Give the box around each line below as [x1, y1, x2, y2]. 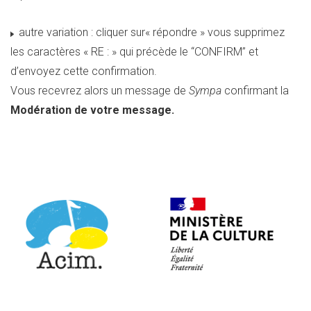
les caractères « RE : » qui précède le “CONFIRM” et [10, 45, 258, 58]
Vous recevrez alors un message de [10, 84, 189, 97]
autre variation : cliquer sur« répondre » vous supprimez [16, 26, 285, 39]
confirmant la [221, 84, 289, 97]
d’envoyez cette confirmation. [10, 65, 157, 78]
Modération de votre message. [10, 103, 174, 117]
